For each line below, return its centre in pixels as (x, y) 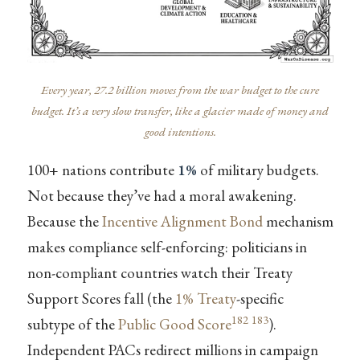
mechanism (298, 221)
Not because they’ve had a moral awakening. (162, 195)
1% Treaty (205, 298)
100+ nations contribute (102, 170)
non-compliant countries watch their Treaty (160, 272)
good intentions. (180, 131)
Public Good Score (174, 324)
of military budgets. (258, 170)
